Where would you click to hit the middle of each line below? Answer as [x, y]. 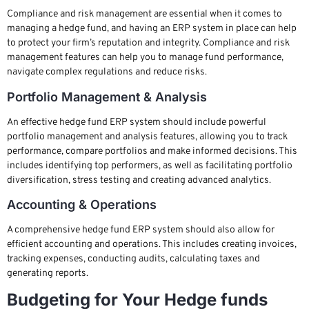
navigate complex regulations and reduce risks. [107, 72]
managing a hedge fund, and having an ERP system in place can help [152, 29]
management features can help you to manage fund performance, [145, 58]
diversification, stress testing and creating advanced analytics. [139, 180]
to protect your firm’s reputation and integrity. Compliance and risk [148, 43]
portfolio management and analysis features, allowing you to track [147, 137]
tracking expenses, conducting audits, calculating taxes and [133, 259]
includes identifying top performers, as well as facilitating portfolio [150, 166]
